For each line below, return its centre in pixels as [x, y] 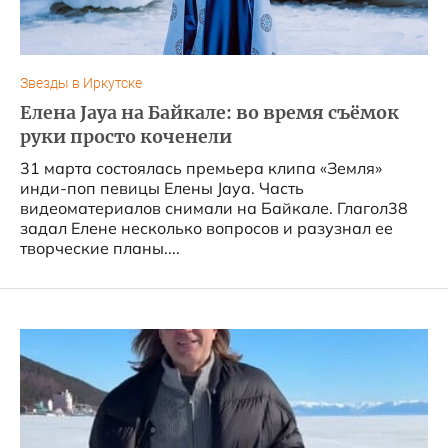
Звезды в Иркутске [81, 83]
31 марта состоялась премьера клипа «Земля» [201, 168]
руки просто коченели [126, 137]
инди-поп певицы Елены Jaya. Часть [162, 188]
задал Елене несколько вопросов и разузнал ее [206, 228]
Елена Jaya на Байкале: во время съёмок [209, 113]
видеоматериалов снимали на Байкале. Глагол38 [214, 208]
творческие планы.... [100, 248]
